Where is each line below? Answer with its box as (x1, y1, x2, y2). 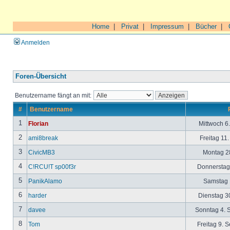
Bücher (196, 23, 217, 30)
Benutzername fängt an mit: (15, 92, 93, 99)
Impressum (150, 23, 184, 30)
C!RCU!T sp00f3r (28, 163, 76, 170)
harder (28, 192, 47, 199)
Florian (28, 120, 48, 127)
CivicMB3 (28, 149, 55, 156)
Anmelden (20, 39, 50, 46)
